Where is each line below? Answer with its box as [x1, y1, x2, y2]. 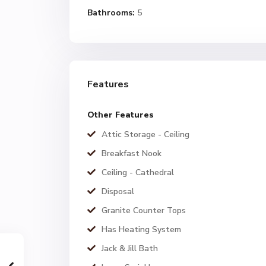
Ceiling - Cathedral [102, 167, 174, 178]
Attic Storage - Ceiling [102, 129, 189, 140]
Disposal [102, 186, 134, 197]
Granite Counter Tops [102, 205, 186, 216]
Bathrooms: [87, 7, 135, 18]
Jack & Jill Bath [102, 243, 158, 254]
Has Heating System [102, 224, 181, 235]
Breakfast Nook [102, 148, 161, 159]
